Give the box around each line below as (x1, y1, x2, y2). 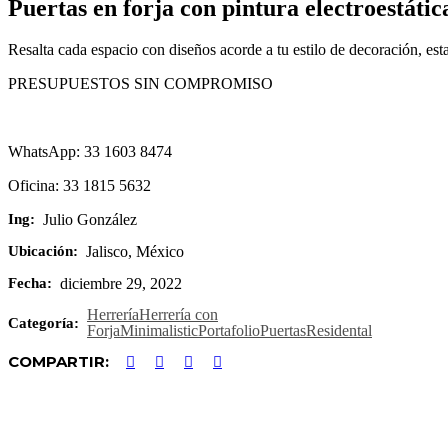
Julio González (43, 210, 137, 228)
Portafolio (198, 322, 260, 339)
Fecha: (8, 275, 52, 291)
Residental (306, 322, 372, 339)
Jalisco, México (86, 242, 184, 260)
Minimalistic (120, 322, 198, 339)
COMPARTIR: (8, 352, 109, 371)
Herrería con (139, 306, 218, 323)
